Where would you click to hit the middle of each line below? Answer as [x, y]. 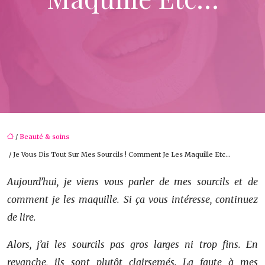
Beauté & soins [44, 137]
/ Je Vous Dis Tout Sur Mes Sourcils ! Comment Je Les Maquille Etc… [119, 154]
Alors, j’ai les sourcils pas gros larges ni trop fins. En [132, 244]
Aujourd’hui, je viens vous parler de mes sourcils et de [132, 182]
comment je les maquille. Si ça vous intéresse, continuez [132, 199]
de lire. [22, 217]
